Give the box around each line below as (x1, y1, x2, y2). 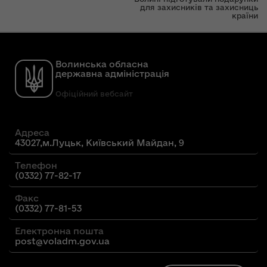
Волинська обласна (55, 59, 148, 69)
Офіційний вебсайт (55, 89, 133, 98)
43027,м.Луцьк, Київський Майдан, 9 (15, 138, 184, 148)
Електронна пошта (15, 226, 104, 236)
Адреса (15, 128, 49, 138)
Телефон (15, 160, 57, 170)
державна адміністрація (55, 69, 169, 79)
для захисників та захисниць (140, 2, 258, 11)
